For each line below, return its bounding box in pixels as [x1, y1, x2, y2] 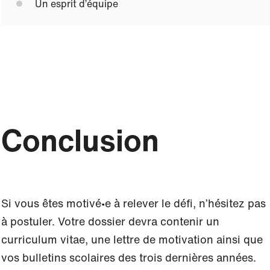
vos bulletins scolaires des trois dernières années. [1, 250, 256, 265]
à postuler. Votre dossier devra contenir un [1, 213, 219, 229]
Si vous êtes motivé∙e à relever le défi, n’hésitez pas [1, 195, 266, 211]
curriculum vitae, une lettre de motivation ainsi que [1, 231, 263, 247]
